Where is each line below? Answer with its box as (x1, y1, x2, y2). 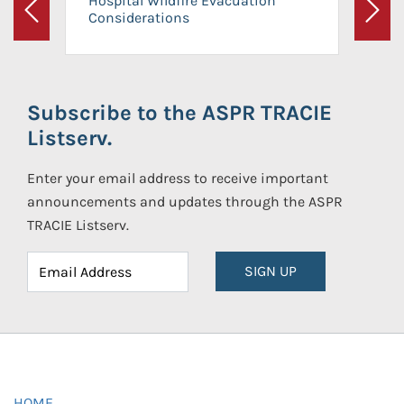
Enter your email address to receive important (27, 170, 328, 187)
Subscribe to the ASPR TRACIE (27, 100, 332, 125)
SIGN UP (244, 262, 297, 280)
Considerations (88, 8, 189, 26)
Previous (30, 12, 87, 30)
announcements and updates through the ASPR (27, 193, 343, 210)
